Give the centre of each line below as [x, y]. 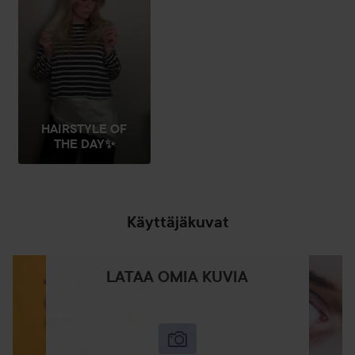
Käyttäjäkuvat [177, 222]
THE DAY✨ [84, 144]
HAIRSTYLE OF [84, 129]
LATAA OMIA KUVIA [177, 277]
